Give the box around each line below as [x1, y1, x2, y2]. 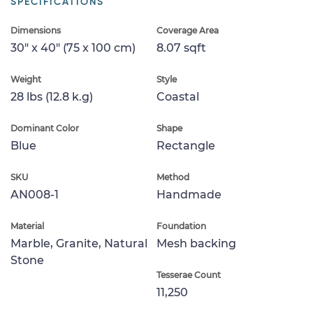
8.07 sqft [156, 41, 206, 54]
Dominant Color [10, 122, 79, 133]
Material [10, 220, 44, 231]
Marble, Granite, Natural [10, 236, 147, 250]
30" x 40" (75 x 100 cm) [10, 41, 136, 54]
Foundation [156, 220, 206, 231]
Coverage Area [156, 24, 219, 36]
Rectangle [156, 138, 215, 152]
